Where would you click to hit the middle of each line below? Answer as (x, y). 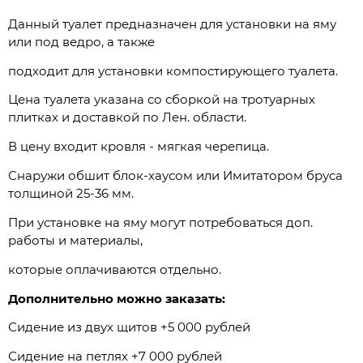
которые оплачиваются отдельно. (115, 269)
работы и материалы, (75, 240)
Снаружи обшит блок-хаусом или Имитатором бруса (175, 176)
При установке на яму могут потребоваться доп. (160, 222)
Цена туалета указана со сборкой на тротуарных (162, 100)
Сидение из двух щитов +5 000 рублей (129, 327)
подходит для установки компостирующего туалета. (173, 70)
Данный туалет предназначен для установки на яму (172, 23)
